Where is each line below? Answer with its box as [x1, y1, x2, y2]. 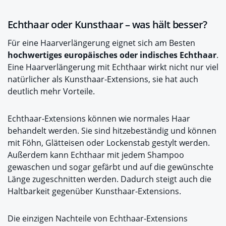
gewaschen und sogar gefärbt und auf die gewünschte [8, 161, 213, 173]
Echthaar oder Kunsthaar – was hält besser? [8, 18, 207, 32]
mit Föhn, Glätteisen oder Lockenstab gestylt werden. [8, 137, 210, 149]
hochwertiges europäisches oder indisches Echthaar [8, 49, 216, 61]
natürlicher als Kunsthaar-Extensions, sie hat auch [8, 74, 198, 85]
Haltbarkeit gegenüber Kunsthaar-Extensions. [8, 186, 181, 197]
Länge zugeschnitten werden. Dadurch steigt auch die [8, 174, 211, 185]
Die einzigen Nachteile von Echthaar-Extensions [8, 213, 188, 224]
